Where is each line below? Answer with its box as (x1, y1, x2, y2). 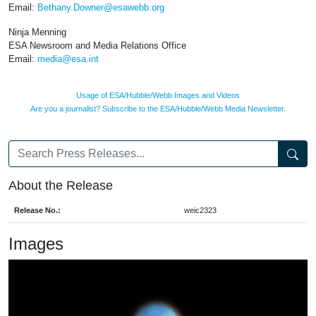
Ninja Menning (8, 27, 66, 38)
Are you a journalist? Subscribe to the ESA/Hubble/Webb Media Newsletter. (30, 104, 286, 114)
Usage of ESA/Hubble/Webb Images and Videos (76, 91, 240, 100)
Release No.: (14, 206, 61, 215)
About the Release (8, 178, 113, 193)
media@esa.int (37, 54, 99, 65)
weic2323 (184, 206, 217, 215)
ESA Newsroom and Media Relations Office (8, 40, 186, 51)
